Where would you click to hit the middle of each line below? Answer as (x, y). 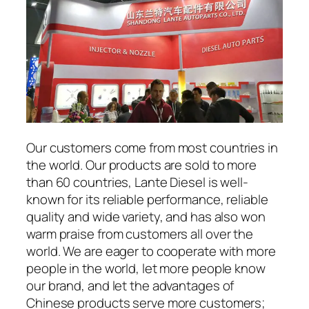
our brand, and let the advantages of (130, 286)
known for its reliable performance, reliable (147, 200)
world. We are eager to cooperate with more (151, 251)
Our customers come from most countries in (152, 148)
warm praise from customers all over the (140, 234)
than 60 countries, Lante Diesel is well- (137, 182)
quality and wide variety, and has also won (146, 217)
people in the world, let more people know (146, 269)
